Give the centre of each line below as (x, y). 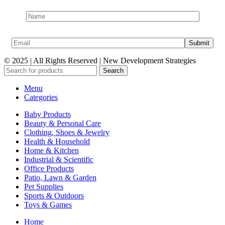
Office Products (49, 168)
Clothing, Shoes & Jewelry (67, 132)
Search (113, 70)
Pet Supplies (44, 186)
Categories (41, 97)
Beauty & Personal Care (63, 123)
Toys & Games (48, 204)
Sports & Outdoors (54, 195)
